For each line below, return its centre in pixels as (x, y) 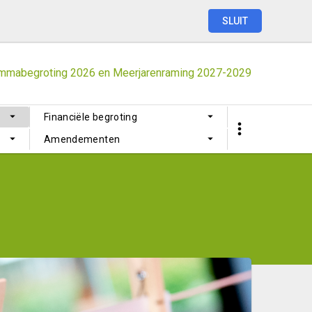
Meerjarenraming (154, 73)
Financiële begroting (91, 117)
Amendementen (82, 139)
